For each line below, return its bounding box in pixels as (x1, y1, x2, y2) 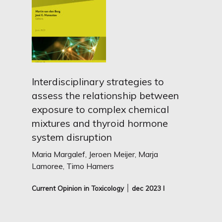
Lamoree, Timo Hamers (32, 161, 114, 171)
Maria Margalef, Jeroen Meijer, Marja (32, 149, 159, 159)
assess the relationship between (32, 89, 179, 102)
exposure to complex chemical (32, 103, 169, 115)
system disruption (32, 131, 112, 143)
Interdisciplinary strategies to (32, 75, 165, 88)
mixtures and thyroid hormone (32, 117, 168, 129)
